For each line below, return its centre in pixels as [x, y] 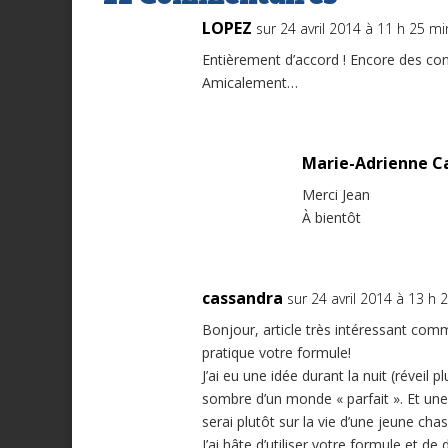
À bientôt [331, 218]
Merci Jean [336, 195]
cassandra [242, 298]
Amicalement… [250, 83]
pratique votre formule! [276, 353]
